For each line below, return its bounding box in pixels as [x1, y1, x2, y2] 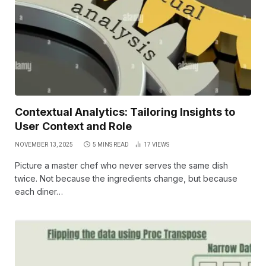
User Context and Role [15, 119, 132, 132]
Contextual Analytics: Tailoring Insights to [15, 105, 235, 118]
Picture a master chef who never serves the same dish [15, 160, 228, 170]
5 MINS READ [93, 141, 129, 148]
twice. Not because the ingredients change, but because [15, 173, 237, 183]
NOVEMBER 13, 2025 [15, 141, 73, 148]
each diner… [15, 186, 63, 197]
